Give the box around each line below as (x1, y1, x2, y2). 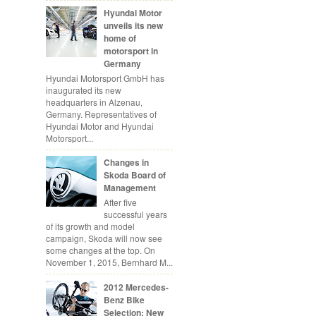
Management (103, 181, 156, 195)
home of (103, 32, 136, 45)
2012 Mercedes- (103, 280, 169, 293)
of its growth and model (46, 219, 135, 232)
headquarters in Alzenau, (46, 95, 142, 108)
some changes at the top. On (46, 243, 155, 256)
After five (103, 195, 137, 208)
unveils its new (103, 19, 163, 32)
